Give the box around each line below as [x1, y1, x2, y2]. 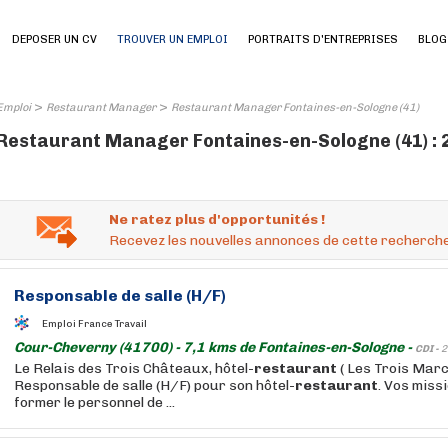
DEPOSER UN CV [12, 33, 97, 46]
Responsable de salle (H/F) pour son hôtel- [14, 377, 295, 394]
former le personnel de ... [14, 394, 175, 411]
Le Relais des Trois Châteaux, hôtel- [14, 360, 254, 377]
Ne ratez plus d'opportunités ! [109, 211, 325, 228]
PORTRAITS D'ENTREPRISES [248, 33, 398, 46]
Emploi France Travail [42, 317, 147, 330]
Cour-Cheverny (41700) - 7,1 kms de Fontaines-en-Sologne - [14, 339, 415, 356]
